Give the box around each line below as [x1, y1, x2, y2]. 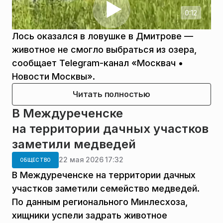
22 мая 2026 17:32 [59, 155, 123, 164]
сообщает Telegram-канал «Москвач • [12, 57, 183, 68]
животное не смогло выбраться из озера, [12, 44, 197, 55]
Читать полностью [73, 89, 150, 99]
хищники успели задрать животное [12, 210, 167, 221]
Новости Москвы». [12, 71, 95, 82]
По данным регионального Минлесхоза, [12, 196, 188, 207]
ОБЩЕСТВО [20, 156, 51, 163]
